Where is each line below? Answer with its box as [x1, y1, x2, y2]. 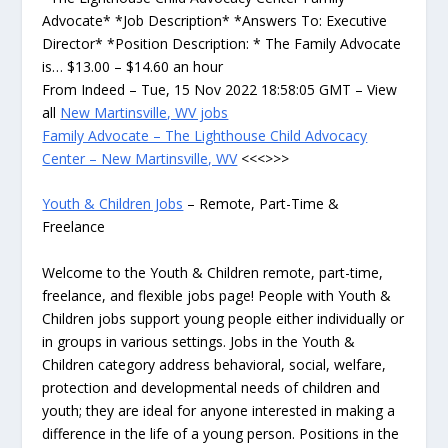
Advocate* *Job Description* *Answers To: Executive [42, 10, 388, 30]
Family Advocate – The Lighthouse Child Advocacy [42, 125, 368, 145]
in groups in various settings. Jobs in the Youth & [42, 331, 356, 351]
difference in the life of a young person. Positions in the [42, 423, 400, 443]
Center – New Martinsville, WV [42, 148, 238, 168]
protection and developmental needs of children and [42, 377, 381, 397]
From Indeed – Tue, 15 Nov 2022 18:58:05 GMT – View [42, 79, 398, 99]
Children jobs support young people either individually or [42, 308, 405, 328]
